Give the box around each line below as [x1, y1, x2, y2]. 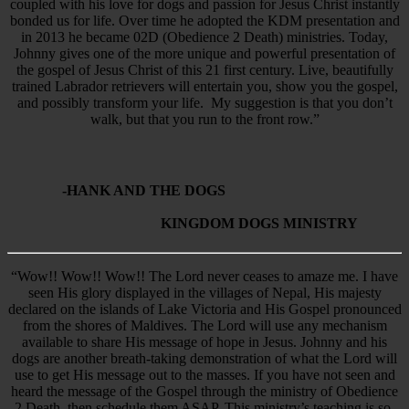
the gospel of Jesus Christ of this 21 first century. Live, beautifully [16, 61, 393, 78]
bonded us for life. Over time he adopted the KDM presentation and [9, 12, 400, 28]
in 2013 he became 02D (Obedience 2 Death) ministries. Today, [21, 28, 388, 45]
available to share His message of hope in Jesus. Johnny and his [22, 333, 387, 350]
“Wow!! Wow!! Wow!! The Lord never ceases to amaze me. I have [11, 267, 398, 284]
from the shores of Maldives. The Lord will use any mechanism [22, 317, 387, 333]
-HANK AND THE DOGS [62, 183, 397, 199]
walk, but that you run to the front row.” [89, 110, 320, 127]
